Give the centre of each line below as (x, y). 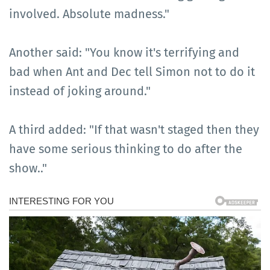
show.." (28, 168)
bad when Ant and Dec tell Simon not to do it (132, 72)
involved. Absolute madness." (89, 14)
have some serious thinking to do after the (126, 149)
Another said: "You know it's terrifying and (124, 53)
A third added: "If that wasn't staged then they (134, 130)
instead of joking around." (80, 91)
